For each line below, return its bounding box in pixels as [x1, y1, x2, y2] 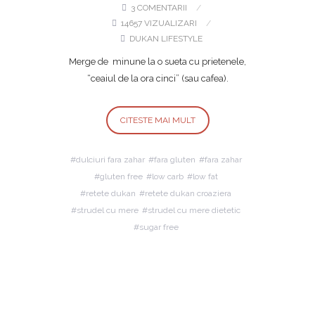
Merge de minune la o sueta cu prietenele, [69, 56, 246, 67]
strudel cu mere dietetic [148, 205, 240, 215]
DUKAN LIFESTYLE [127, 34, 202, 44]
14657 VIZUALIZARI [118, 18, 199, 28]
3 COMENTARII [128, 3, 189, 13]
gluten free [99, 172, 143, 181]
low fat [192, 172, 218, 181]
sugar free [139, 222, 179, 232]
